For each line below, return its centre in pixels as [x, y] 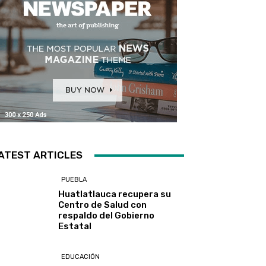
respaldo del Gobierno [107, 216]
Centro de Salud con [103, 205]
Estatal [75, 227]
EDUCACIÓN [81, 257]
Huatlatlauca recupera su [115, 194]
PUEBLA [74, 180]
